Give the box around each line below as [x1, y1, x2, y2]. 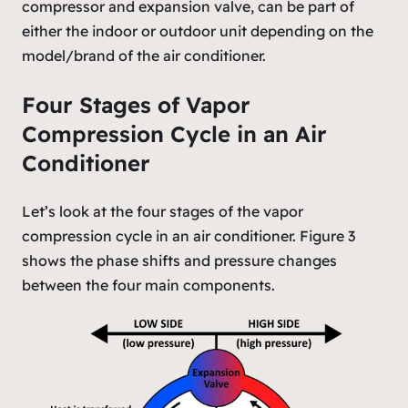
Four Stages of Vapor [22, 90, 250, 118]
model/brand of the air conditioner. [22, 46, 266, 65]
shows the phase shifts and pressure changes [22, 250, 337, 270]
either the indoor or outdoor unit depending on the [22, 21, 373, 40]
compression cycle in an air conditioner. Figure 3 [22, 226, 355, 245]
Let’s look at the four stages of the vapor [22, 201, 303, 220]
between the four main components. [22, 275, 275, 294]
